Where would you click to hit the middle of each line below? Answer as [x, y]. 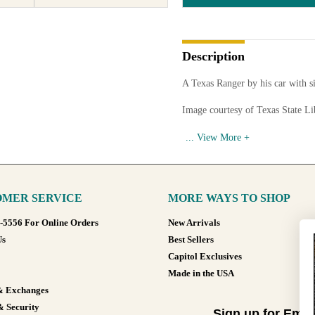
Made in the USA [201, 274]
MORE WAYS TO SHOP [229, 198]
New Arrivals [194, 223]
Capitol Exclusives [205, 257]
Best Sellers [191, 240]
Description [213, 56]
